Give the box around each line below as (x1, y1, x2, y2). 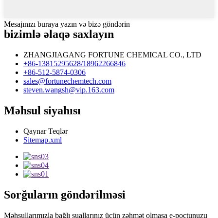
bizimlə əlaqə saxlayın (4, 28, 114, 41)
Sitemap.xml (23, 135, 62, 144)
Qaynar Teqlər (23, 127, 68, 135)
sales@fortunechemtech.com (23, 77, 111, 86)
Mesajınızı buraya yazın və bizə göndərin (4, 20, 130, 29)
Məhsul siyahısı (4, 104, 81, 117)
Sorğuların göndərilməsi (4, 188, 126, 201)
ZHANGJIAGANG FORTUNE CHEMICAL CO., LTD (23, 51, 201, 59)
